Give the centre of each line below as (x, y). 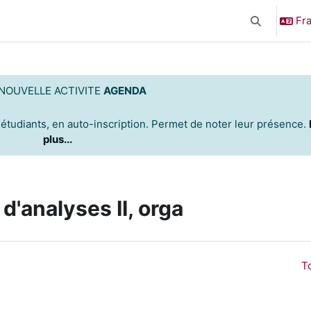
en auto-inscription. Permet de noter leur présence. (180, 124)
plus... (57, 139)
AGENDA (125, 91)
